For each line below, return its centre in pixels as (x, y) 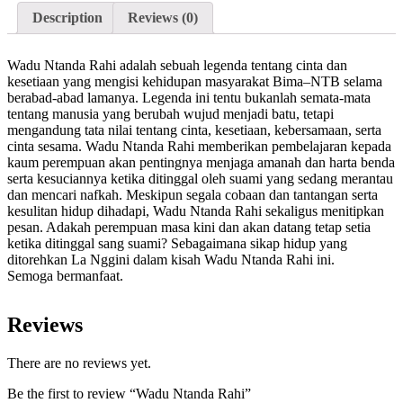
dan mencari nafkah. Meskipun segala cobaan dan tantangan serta (193, 195)
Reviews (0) (163, 18)
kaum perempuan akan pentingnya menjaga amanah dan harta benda (201, 163)
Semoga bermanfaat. (65, 276)
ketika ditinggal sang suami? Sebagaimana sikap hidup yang (177, 244)
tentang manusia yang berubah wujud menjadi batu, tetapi (170, 114)
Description (67, 18)
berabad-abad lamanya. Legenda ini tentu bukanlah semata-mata (189, 98)
